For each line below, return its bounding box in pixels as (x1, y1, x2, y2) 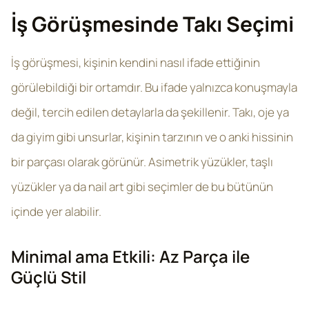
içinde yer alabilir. (11, 203, 101, 219)
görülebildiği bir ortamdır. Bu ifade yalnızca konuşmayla (11, 79, 297, 95)
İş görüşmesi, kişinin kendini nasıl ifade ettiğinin (11, 54, 260, 70)
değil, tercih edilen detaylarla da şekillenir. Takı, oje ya (11, 104, 289, 120)
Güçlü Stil (11, 266, 86, 288)
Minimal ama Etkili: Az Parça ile (11, 245, 250, 268)
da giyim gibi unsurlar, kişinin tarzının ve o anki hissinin (11, 129, 293, 145)
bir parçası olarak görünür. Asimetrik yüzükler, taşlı (11, 154, 273, 170)
